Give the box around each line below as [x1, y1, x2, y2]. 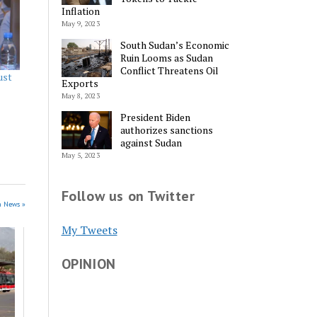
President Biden [120, 110, 191, 125]
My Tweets [61, 221, 117, 238]
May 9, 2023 [61, 19, 100, 29]
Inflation [61, 4, 100, 18]
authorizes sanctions [120, 123, 214, 137]
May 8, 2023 [61, 91, 100, 101]
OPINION [61, 254, 116, 273]
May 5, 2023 [61, 151, 100, 161]
